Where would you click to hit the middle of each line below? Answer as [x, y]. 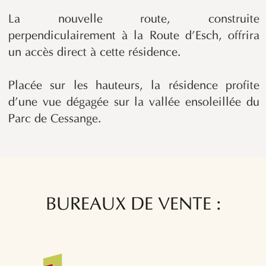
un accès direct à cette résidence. [95, 53]
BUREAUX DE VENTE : [133, 205]
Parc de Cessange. [55, 120]
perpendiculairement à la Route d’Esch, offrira [134, 37]
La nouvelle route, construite [134, 20]
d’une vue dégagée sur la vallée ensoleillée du [134, 103]
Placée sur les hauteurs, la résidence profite [134, 86]
